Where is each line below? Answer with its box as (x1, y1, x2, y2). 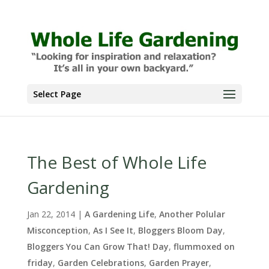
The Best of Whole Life (26, 151, 207, 174)
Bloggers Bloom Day (138, 225, 223, 236)
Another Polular (159, 208, 225, 220)
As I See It (92, 225, 133, 236)
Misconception (26, 225, 88, 236)
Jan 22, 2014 (26, 208, 75, 220)
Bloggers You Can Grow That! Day (26, 241, 169, 252)
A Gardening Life (84, 208, 154, 220)
